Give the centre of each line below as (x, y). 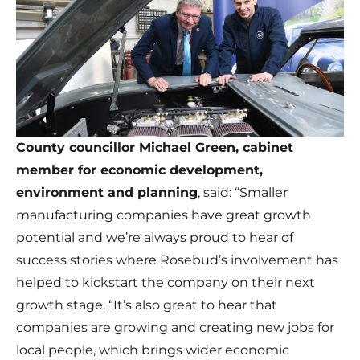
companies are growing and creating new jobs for (175, 328)
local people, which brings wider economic (153, 350)
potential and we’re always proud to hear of (155, 238)
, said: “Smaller (243, 193)
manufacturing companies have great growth (164, 215)
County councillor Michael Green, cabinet (155, 148)
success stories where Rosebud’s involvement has (177, 260)
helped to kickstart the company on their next (166, 283)
